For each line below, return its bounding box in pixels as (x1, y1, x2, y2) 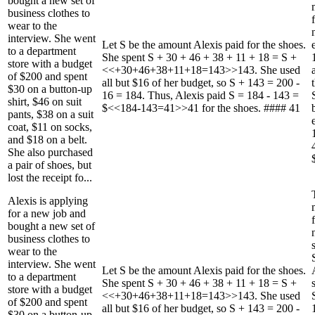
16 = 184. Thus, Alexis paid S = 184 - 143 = (102, 89, 299, 101)
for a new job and (8, 207, 86, 219)
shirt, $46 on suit (8, 95, 82, 108)
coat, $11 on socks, (8, 120, 92, 133)
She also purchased (8, 146, 93, 158)
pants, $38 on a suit (8, 108, 94, 120)
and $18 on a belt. (8, 133, 87, 146)
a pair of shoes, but (8, 158, 91, 171)
